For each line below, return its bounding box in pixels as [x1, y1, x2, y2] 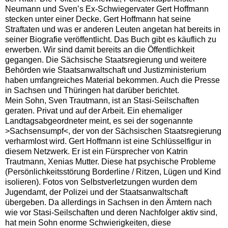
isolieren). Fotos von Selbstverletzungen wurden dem [5, 177, 197, 186]
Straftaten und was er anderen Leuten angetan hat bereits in [5, 24, 220, 34]
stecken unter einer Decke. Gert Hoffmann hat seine [5, 14, 191, 23]
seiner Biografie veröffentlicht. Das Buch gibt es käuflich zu [5, 35, 216, 44]
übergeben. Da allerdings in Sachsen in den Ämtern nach [5, 197, 212, 207]
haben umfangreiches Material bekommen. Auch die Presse [5, 75, 220, 84]
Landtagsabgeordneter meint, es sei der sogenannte [5, 116, 193, 125]
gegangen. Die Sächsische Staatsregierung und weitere [5, 55, 207, 64]
